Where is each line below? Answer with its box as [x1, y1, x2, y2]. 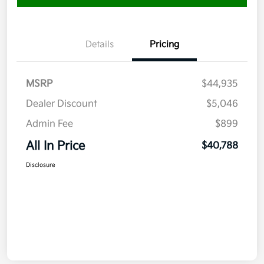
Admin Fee [26, 118, 73, 130]
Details [85, 39, 114, 51]
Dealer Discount [26, 98, 97, 110]
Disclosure [26, 161, 55, 169]
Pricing [150, 39, 179, 51]
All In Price [26, 139, 85, 154]
